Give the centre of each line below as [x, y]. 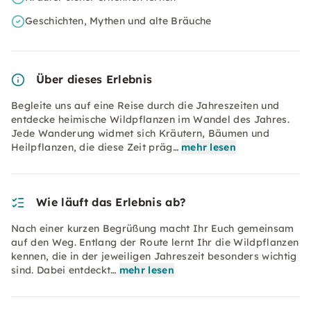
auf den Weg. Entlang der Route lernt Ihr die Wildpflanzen [155, 242]
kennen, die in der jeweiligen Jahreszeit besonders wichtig [154, 256]
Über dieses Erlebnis [94, 79]
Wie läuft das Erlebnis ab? [111, 202]
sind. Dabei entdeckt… [64, 270]
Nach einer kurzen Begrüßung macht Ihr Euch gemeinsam [153, 228]
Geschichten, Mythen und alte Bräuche [118, 21]
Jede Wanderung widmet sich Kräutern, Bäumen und [141, 133]
